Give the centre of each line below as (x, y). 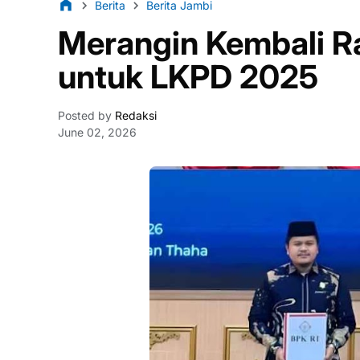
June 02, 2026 (97, 132)
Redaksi (134, 115)
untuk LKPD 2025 (188, 77)
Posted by (85, 115)
